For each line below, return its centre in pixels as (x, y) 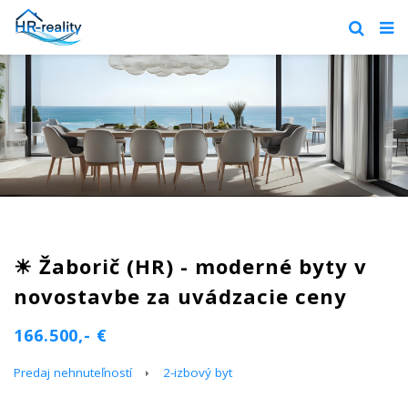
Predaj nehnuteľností (73, 372)
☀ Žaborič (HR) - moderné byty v (190, 266)
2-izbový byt (198, 372)
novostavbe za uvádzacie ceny (180, 296)
